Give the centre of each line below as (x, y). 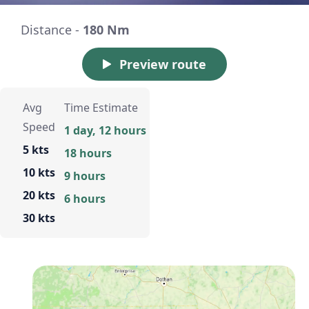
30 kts (39, 218)
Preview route (163, 64)
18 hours (88, 153)
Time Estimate (101, 108)
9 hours (84, 176)
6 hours (84, 199)
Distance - (52, 30)
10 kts (39, 173)
